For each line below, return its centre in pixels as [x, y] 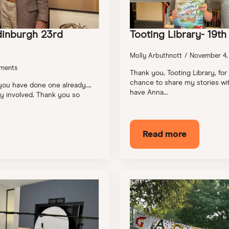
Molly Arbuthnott [156, 55]
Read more [165, 134]
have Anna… [149, 92]
